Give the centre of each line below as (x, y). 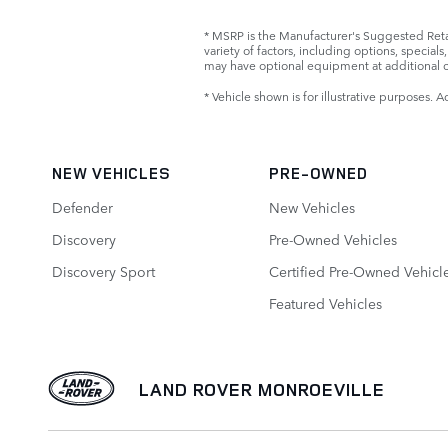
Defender (82, 207)
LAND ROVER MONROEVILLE (262, 389)
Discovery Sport (103, 271)
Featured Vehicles (326, 303)
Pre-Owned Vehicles (333, 239)
